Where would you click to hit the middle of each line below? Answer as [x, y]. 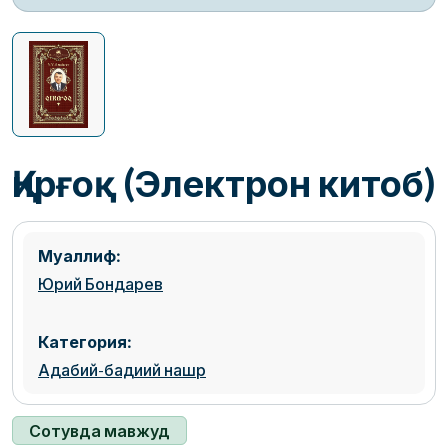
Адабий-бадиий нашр [122, 370]
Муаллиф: [79, 256]
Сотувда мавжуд [99, 431]
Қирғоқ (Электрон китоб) [223, 183]
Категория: [84, 342]
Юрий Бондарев [100, 284]
